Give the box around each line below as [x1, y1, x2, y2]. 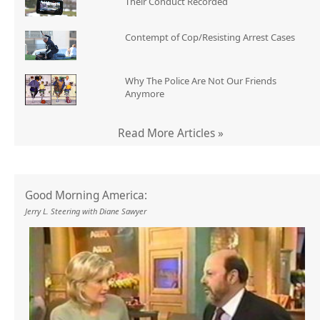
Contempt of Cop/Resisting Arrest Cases [124, 31, 295, 44]
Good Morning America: [25, 188, 147, 204]
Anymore [124, 86, 164, 100]
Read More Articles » [118, 125, 224, 141]
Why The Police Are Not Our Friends [124, 74, 276, 87]
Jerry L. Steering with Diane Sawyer [25, 206, 146, 217]
